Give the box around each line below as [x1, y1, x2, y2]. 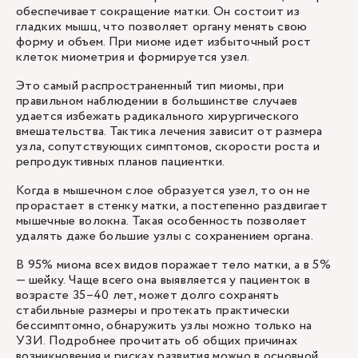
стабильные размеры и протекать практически [16, 301, 290, 320]
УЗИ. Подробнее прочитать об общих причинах [16, 332, 298, 350]
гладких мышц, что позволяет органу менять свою [16, 18, 308, 36]
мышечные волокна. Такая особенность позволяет [16, 212, 308, 230]
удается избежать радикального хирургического [16, 107, 300, 125]
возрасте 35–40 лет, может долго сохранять [16, 286, 280, 304]
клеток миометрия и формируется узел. [16, 48, 253, 66]
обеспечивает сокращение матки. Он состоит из [16, 2, 300, 21]
